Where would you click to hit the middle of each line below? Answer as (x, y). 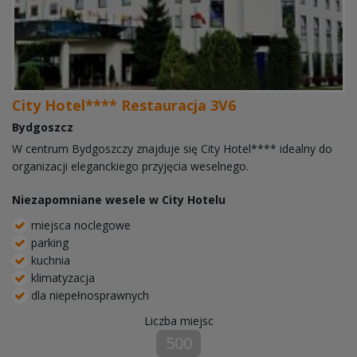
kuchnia (49, 260)
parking (48, 242)
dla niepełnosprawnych (88, 295)
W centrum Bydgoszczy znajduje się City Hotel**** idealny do (172, 148)
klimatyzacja (61, 277)
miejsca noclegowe (79, 225)
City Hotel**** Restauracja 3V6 (124, 105)
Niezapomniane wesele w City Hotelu (119, 199)
